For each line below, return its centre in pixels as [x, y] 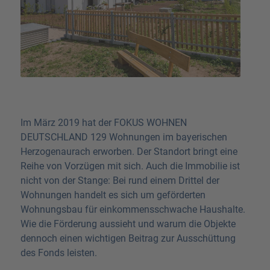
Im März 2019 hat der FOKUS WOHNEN [103, 123]
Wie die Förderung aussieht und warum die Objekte [128, 224]
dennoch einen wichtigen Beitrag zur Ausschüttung [128, 239]
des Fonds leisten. [58, 253]
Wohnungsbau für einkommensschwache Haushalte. [133, 210]
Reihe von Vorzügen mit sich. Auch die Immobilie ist [130, 166]
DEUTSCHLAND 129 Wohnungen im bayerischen [124, 137]
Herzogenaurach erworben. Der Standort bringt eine [129, 152]
